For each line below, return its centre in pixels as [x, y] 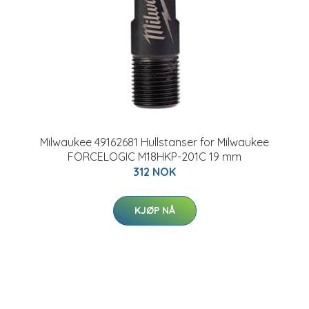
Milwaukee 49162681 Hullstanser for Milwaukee [154, 142]
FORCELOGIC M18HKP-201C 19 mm [154, 157]
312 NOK [154, 172]
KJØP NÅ [154, 210]
